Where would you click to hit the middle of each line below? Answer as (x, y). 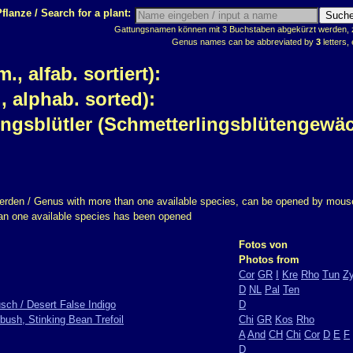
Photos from (269, 260)
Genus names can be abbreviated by (244, 42)
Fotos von (263, 245)
